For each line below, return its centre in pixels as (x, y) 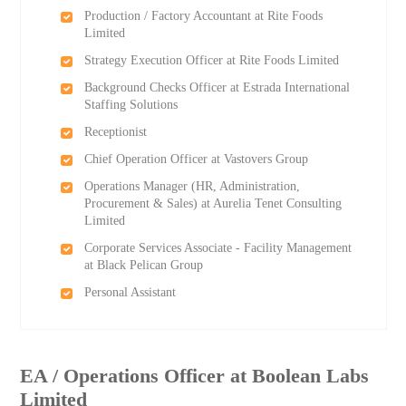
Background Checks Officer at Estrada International (217, 87)
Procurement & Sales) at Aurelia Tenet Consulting (213, 203)
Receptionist (115, 132)
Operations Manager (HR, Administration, (192, 186)
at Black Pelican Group (143, 265)
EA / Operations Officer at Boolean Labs (195, 376)
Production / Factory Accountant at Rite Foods (203, 16)
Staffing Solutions (130, 105)
